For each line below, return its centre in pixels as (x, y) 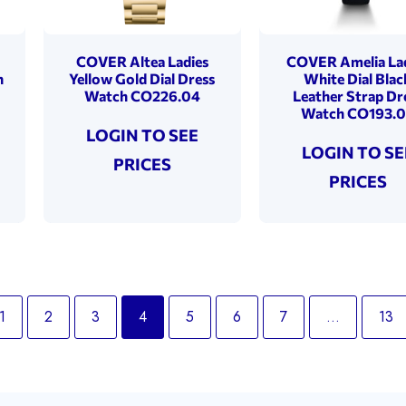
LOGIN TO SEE (142, 135)
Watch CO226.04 (142, 95)
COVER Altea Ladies (142, 61)
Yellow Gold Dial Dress (142, 78)
